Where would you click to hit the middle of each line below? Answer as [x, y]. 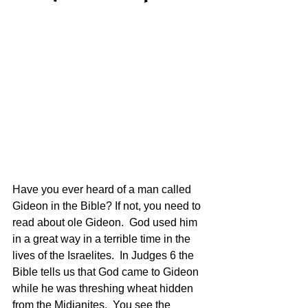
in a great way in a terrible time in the [103, 239]
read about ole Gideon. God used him [106, 223]
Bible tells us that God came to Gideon [107, 272]
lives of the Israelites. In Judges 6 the [104, 256]
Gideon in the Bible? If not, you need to [108, 206]
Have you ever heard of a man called [103, 190]
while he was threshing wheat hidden [104, 289]
